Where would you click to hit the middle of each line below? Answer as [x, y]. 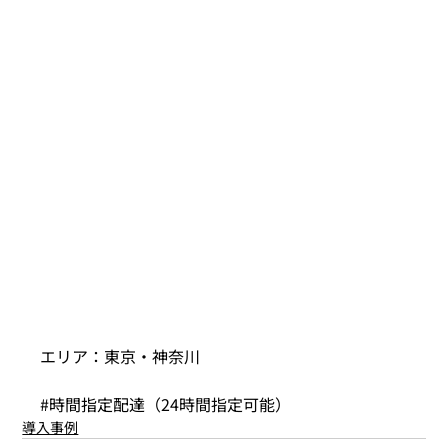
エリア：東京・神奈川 [120, 355]
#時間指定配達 [93, 403]
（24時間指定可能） [218, 403]
